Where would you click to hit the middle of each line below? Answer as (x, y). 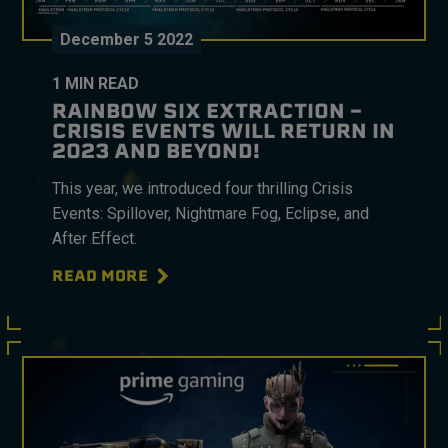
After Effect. (95, 239)
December (100, 40)
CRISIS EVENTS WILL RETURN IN (224, 131)
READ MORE (100, 276)
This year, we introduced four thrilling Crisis (203, 189)
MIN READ (102, 84)
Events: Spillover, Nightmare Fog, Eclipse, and (211, 214)
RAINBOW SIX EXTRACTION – (207, 111)
